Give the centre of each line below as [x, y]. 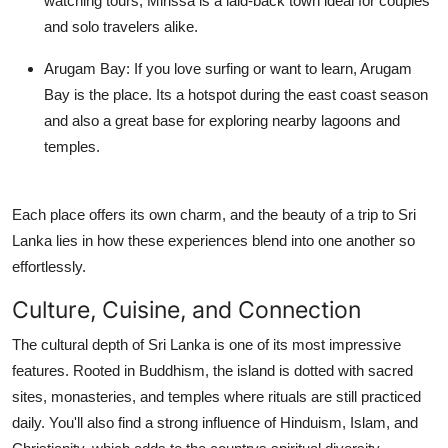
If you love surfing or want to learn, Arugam [271, 68]
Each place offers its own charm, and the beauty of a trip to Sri [214, 214]
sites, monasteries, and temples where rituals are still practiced [216, 396]
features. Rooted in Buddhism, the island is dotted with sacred [212, 370]
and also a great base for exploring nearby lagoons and [222, 120]
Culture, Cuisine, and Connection [186, 309]
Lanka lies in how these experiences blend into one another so [213, 240]
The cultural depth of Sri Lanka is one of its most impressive [206, 344]
